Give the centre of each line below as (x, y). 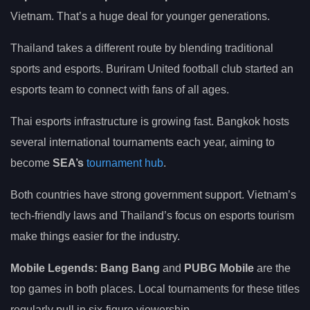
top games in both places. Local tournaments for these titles (155, 289)
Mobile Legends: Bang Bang (85, 268)
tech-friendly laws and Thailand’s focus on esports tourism (152, 216)
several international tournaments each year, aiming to (143, 143)
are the (272, 268)
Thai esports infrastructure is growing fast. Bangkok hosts (150, 122)
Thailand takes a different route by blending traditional (142, 48)
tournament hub (125, 163)
